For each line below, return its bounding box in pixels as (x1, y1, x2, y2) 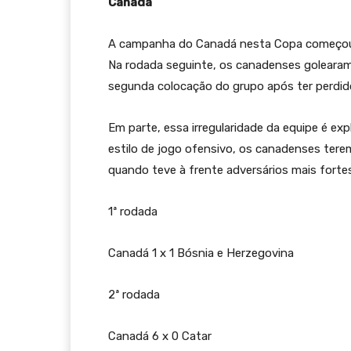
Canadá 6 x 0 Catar (108, 329, 212, 344)
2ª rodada (108, 288, 160, 302)
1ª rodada (108, 204, 157, 219)
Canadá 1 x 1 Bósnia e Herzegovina (108, 246, 294, 261)
